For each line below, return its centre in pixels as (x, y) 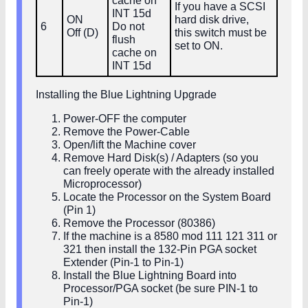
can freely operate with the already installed (169, 171)
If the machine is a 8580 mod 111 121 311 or (170, 236)
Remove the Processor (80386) (139, 223)
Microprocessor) (102, 184)
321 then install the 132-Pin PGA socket (160, 250)
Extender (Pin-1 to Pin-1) (123, 263)
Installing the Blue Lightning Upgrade (126, 95)
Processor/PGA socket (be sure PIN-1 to (161, 289)
